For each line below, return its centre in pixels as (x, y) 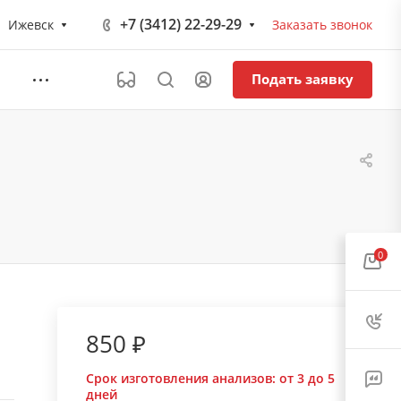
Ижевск (31, 24)
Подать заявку (303, 79)
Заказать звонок (322, 24)
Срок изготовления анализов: (183, 378)
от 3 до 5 (307, 378)
